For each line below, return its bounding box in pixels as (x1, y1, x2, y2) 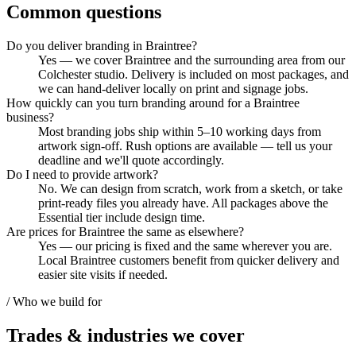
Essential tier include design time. (38, 211, 205, 225)
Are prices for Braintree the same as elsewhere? (6, 225, 244, 239)
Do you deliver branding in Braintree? (6, 39, 197, 53)
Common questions (6, 2, 161, 23)
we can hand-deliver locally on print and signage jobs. (38, 82, 308, 96)
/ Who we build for (6, 295, 102, 309)
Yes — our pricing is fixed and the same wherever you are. (38, 239, 332, 253)
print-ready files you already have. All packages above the (38, 196, 328, 211)
